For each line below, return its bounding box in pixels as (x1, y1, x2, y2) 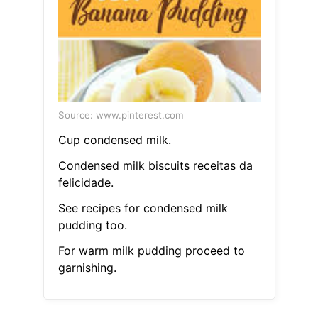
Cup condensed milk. (57, 133, 171, 148)
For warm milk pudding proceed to (57, 243, 245, 258)
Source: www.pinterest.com (57, 109, 184, 121)
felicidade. (57, 175, 114, 190)
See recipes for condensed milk (57, 201, 228, 216)
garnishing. (57, 261, 116, 275)
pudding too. (57, 218, 127, 233)
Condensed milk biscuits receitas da (57, 158, 253, 173)
